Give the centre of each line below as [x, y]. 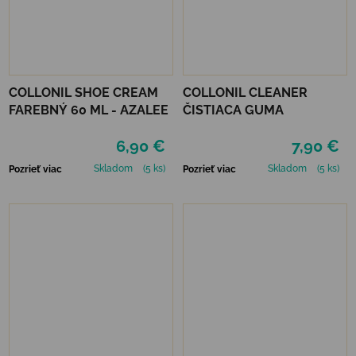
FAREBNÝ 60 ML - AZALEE [89, 110]
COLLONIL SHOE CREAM [83, 92]
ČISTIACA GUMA [233, 110]
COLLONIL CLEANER [245, 92]
